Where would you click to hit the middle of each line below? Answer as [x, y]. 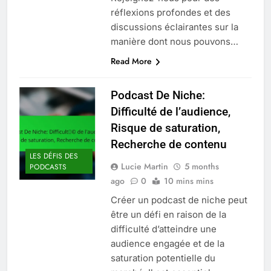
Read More [131, 61]
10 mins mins [188, 181]
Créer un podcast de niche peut [179, 200]
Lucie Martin [144, 166]
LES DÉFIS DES [54, 156]
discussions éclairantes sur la [174, 27]
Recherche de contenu [168, 144]
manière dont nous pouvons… [174, 41]
